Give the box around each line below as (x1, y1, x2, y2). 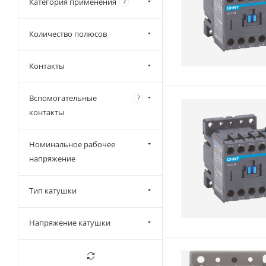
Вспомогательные (29, 93, 97, 103)
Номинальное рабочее (29, 139, 115, 150)
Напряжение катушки (29, 217, 110, 228)
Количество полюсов (29, 28, 107, 39)
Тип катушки (29, 185, 77, 196)
